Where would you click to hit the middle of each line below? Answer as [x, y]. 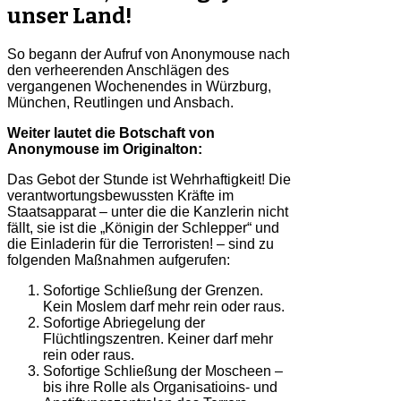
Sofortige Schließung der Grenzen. [153, 290]
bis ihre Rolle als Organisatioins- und [160, 387]
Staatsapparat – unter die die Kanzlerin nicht [148, 211]
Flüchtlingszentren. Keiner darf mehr [158, 338]
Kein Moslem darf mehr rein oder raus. [164, 306]
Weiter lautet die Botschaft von [111, 132]
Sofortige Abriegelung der [124, 322]
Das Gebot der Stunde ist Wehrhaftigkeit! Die [149, 179]
